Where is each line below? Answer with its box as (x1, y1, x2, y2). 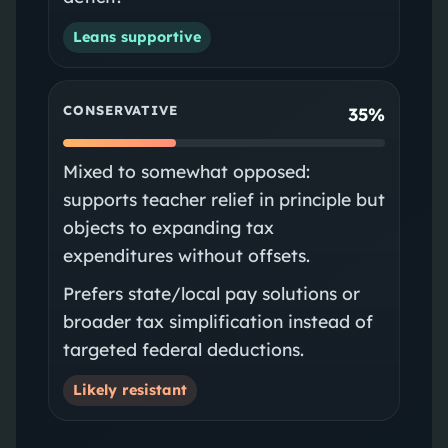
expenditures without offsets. (62, 243, 310, 266)
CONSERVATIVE (62, 102, 178, 119)
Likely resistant (72, 380, 187, 399)
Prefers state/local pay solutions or (62, 281, 360, 304)
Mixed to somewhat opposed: (62, 159, 310, 182)
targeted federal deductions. (62, 337, 304, 360)
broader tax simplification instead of (62, 309, 373, 332)
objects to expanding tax (62, 215, 274, 238)
